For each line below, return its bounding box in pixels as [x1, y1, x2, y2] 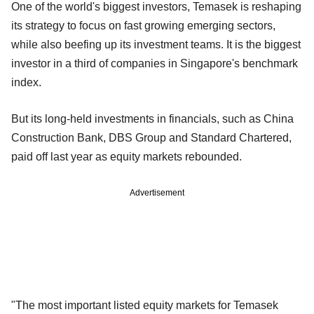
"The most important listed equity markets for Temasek [11, 299, 278, 311]
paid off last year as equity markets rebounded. [11, 150, 242, 163]
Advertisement [130, 187, 184, 198]
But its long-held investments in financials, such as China [11, 112, 294, 125]
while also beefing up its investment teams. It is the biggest [11, 38, 301, 50]
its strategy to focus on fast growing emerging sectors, [11, 19, 275, 32]
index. [11, 76, 41, 88]
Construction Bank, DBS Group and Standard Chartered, [11, 131, 292, 144]
